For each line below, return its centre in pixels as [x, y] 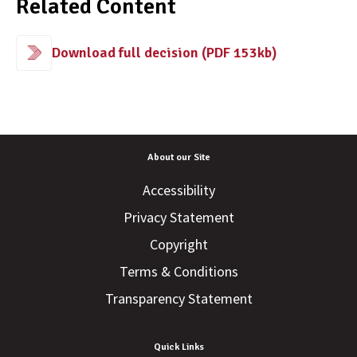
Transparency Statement [178, 299]
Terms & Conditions [178, 272]
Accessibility [178, 190]
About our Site [178, 158]
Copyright [178, 245]
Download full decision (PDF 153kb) [164, 53]
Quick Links [178, 347]
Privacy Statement [178, 218]
